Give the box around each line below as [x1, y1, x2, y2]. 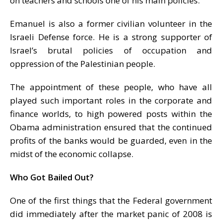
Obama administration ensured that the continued [10, 121, 212, 133]
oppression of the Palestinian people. [10, 57, 155, 69]
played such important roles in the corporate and [10, 94, 212, 106]
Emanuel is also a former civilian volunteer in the [10, 17, 212, 29]
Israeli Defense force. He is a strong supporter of [10, 31, 212, 43]
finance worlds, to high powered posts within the [10, 108, 212, 119]
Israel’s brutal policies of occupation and [10, 44, 212, 56]
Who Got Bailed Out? [10, 171, 94, 183]
